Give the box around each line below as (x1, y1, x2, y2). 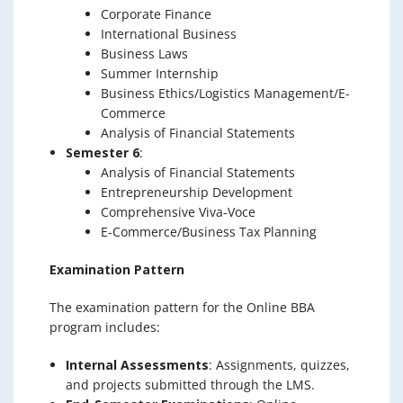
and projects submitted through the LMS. (66, 375, 315, 393)
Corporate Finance (101, 4, 211, 22)
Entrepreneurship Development (101, 183, 292, 201)
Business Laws (101, 44, 188, 62)
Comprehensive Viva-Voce (101, 202, 255, 220)
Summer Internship (101, 64, 219, 82)
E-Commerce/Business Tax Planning (101, 222, 317, 240)
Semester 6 (66, 143, 139, 161)
